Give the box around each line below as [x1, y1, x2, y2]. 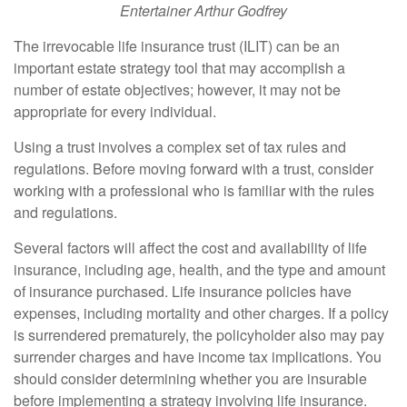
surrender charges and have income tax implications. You [14, 346, 382, 367]
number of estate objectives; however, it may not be [14, 79, 341, 100]
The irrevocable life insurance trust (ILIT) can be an [14, 35, 340, 56]
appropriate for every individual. [14, 101, 216, 122]
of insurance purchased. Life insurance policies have [14, 281, 352, 302]
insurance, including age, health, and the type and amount [14, 259, 385, 280]
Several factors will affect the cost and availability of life [14, 237, 367, 258]
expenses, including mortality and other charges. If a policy [14, 303, 389, 323]
